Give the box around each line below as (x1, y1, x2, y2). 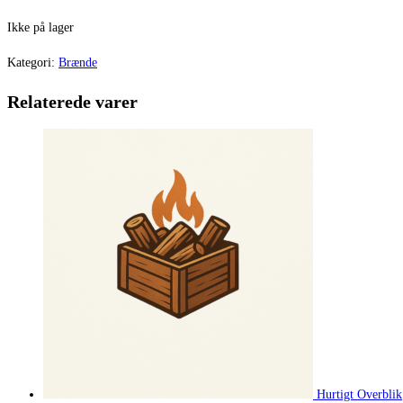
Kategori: (7, 56, 58, 70)
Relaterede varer (7, 91, 138, 112)
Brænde (58, 56, 97, 70)
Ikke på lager (7, 21, 74, 35)
